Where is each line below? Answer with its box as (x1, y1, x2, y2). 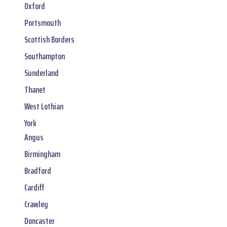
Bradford (24, 163, 51, 178)
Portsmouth (24, 15, 61, 30)
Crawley (24, 197, 48, 211)
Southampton (24, 49, 65, 63)
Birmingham (24, 146, 60, 161)
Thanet (24, 82, 46, 97)
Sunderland (24, 65, 59, 80)
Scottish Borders (24, 32, 74, 47)
